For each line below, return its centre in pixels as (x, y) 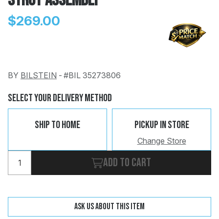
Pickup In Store (162, 125)
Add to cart (127, 162)
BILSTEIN (39, 75)
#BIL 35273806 (92, 75)
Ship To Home (57, 125)
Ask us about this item (109, 206)
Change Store (162, 141)
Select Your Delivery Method (60, 98)
